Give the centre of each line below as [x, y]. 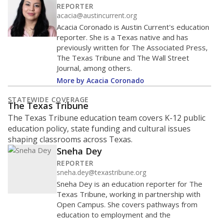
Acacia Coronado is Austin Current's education [133, 27]
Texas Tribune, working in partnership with [129, 194]
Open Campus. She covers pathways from [127, 204]
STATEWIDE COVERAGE [48, 99]
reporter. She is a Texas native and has [122, 37]
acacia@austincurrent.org [97, 15]
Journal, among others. [94, 68]
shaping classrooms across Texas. [70, 139]
